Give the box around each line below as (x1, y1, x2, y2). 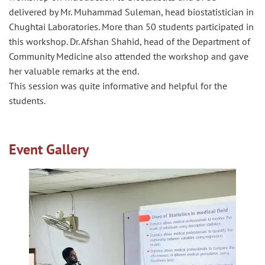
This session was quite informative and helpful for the (9, 79, 227, 92)
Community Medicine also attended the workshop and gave (9, 50, 248, 62)
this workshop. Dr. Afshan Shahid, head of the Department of (9, 35, 250, 47)
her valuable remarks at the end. (9, 64, 139, 77)
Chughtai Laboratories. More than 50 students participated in (9, 20, 254, 33)
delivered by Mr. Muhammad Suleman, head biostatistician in (9, 5, 254, 18)
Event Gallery (9, 140, 89, 159)
